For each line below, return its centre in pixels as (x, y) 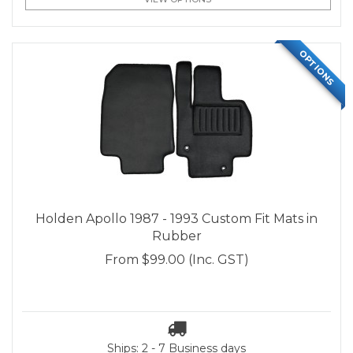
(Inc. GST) (218, 260)
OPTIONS (317, 68)
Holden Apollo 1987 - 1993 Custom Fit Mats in (176, 219)
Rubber (176, 236)
